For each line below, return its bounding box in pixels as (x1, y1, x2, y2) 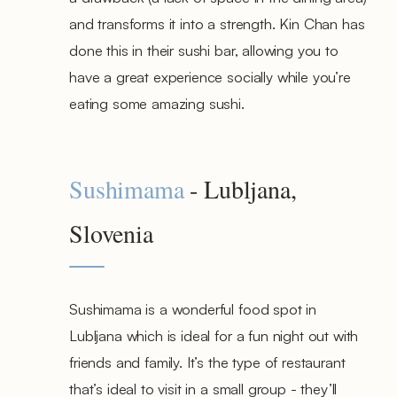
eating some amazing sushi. (69, 93, 245, 113)
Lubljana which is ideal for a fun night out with (69, 325, 359, 345)
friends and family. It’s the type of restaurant (69, 352, 346, 371)
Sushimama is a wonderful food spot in (69, 299, 317, 318)
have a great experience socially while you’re (69, 66, 351, 86)
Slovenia (69, 215, 153, 250)
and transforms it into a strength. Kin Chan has (69, 13, 365, 33)
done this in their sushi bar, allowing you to (69, 40, 339, 59)
